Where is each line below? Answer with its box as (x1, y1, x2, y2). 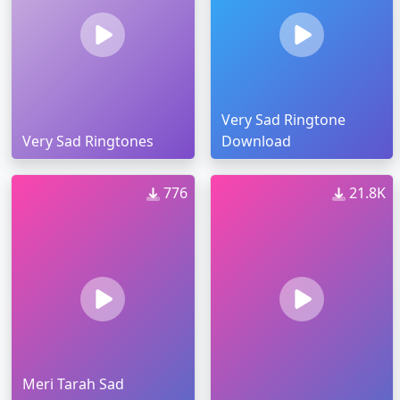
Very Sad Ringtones (22, 131, 154, 152)
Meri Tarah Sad (22, 374, 124, 395)
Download (221, 131, 291, 152)
